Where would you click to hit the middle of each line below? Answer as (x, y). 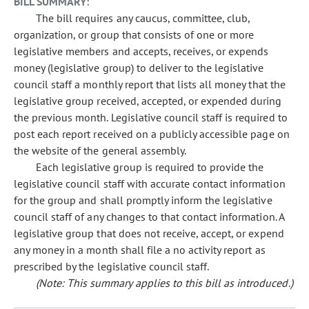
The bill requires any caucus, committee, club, (143, 18)
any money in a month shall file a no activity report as (140, 250)
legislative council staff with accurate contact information (150, 183)
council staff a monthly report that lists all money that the (150, 84)
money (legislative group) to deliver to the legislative (139, 68)
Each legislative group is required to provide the (150, 167)
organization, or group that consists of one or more (134, 34)
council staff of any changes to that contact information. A (149, 217)
